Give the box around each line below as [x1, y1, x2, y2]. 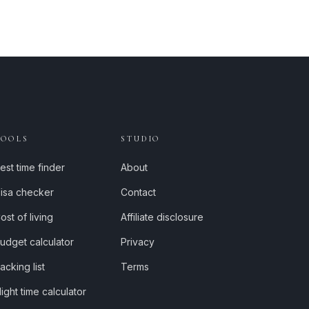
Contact [121, 186, 157, 198]
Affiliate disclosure [121, 211, 204, 223]
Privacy [121, 236, 155, 248]
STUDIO [121, 134, 161, 143]
